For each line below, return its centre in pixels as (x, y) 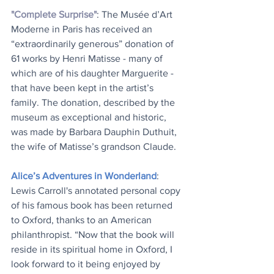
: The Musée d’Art (136, 15)
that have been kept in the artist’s (83, 88)
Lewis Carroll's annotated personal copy (97, 191)
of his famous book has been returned (93, 206)
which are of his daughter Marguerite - (94, 73)
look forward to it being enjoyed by (87, 264)
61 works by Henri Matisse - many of (88, 59)
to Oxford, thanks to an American (83, 220)
